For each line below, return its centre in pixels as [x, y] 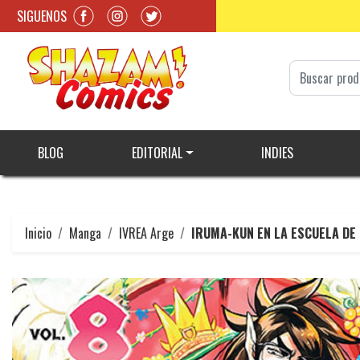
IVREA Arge [146, 233]
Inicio [38, 233]
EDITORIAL [157, 153]
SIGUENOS [42, 16]
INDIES [277, 153]
